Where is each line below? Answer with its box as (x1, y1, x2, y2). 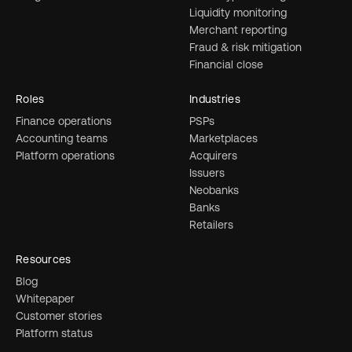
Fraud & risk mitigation (189, 41, 302, 53)
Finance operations (16, 115, 112, 127)
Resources (16, 253, 71, 266)
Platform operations (16, 149, 115, 162)
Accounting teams (16, 132, 108, 145)
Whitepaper (16, 292, 75, 305)
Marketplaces (189, 132, 258, 145)
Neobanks (189, 184, 240, 196)
